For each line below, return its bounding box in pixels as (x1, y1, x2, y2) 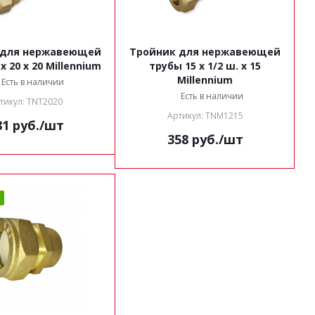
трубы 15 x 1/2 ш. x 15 (149, 59, 185, 72)
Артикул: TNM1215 (167, 110, 243, 122)
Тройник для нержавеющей (129, 45, 281, 58)
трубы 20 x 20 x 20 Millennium (45, 59, 101, 72)
